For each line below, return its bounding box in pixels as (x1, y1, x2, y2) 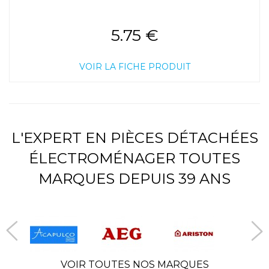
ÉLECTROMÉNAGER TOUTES (29, 149, 240, 167)
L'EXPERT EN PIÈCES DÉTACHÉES (11, 128, 258, 147)
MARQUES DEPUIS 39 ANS (38, 169, 231, 187)
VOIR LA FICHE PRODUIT (79, 61, 190, 72)
